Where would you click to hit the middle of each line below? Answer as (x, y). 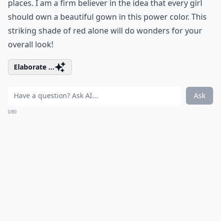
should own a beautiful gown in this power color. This (107, 17)
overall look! (31, 44)
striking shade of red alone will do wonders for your (105, 31)
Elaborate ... (34, 67)
